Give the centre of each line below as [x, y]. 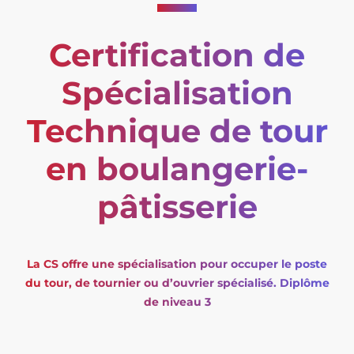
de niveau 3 [177, 301]
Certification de [177, 55]
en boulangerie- [177, 168]
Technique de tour [177, 130]
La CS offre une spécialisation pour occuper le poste [177, 264]
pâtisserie [177, 206]
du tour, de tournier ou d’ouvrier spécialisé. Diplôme [177, 282]
